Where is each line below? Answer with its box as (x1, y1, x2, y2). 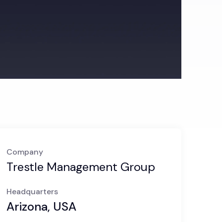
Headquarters (6, 186, 58, 197)
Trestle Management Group (6, 159, 155, 174)
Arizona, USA (6, 199, 79, 214)
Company (6, 147, 43, 157)
